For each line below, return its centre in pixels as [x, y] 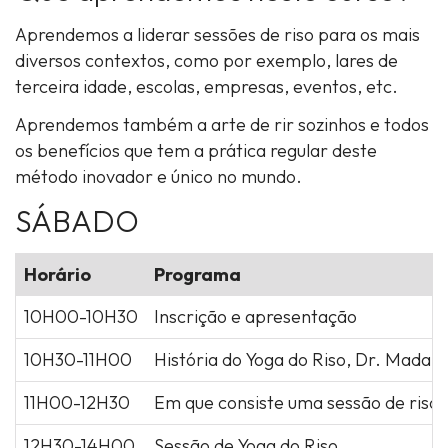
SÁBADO [77, 221]
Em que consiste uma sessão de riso [296, 402]
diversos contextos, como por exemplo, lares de [206, 60]
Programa [197, 274]
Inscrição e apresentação [255, 316]
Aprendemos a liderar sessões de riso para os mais [217, 34]
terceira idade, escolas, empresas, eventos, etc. [206, 86]
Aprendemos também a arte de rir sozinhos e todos [222, 124]
